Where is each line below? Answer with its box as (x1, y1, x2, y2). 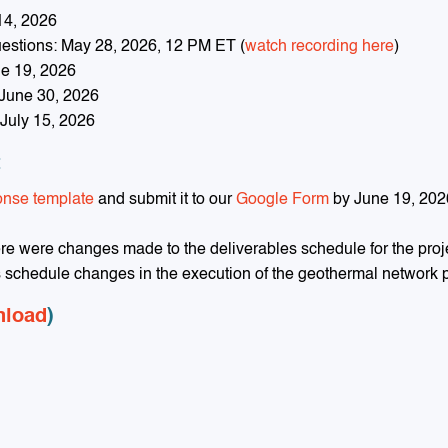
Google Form (235, 192, 329, 209)
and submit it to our (93, 192, 236, 209)
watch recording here (244, 39, 394, 56)
